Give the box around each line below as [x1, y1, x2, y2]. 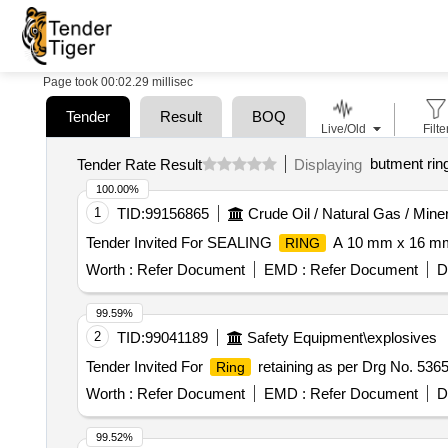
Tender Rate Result [76, 155, 202, 173]
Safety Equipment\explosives [246, 329, 437, 346]
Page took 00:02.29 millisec [43, 75, 193, 89]
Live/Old [320, 122, 366, 136]
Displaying [293, 155, 370, 173]
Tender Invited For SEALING [85, 234, 276, 251]
